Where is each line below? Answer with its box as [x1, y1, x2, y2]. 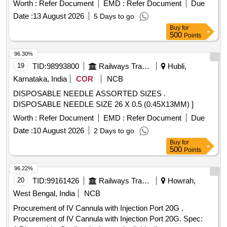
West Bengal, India [13, 189, 75, 198]
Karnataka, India [13, 74, 67, 84]
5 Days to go [94, 12, 134, 21]
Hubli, [166, 62, 186, 71]
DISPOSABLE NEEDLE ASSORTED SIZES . [13, 89, 166, 98]
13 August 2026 [33, 12, 84, 21]
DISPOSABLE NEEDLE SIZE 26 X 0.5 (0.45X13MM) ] [13, 100, 194, 109]
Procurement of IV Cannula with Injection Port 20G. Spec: [13, 214, 203, 223]
